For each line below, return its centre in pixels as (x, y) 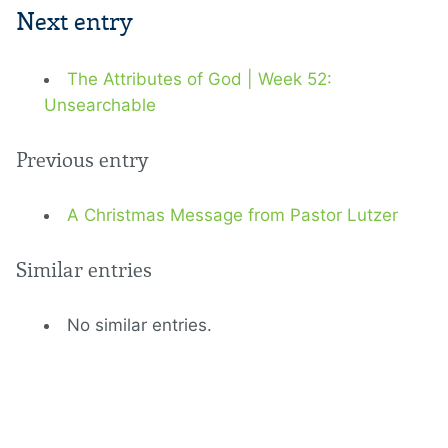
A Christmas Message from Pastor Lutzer (232, 214)
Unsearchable (100, 104)
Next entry (74, 21)
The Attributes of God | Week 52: (199, 78)
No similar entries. (139, 324)
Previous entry (82, 159)
